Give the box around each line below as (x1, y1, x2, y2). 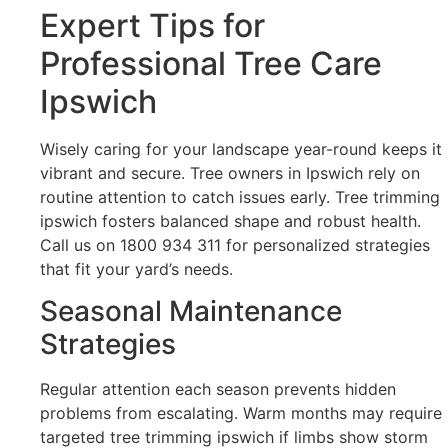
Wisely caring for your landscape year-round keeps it (40, 138, 442, 159)
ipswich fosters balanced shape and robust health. (40, 210, 421, 231)
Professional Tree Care (40, 43, 382, 83)
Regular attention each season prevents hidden (40, 379, 396, 400)
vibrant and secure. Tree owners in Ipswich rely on (40, 162, 420, 183)
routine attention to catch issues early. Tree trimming (40, 186, 440, 207)
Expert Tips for (40, 5, 265, 45)
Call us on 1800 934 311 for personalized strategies (40, 234, 430, 255)
